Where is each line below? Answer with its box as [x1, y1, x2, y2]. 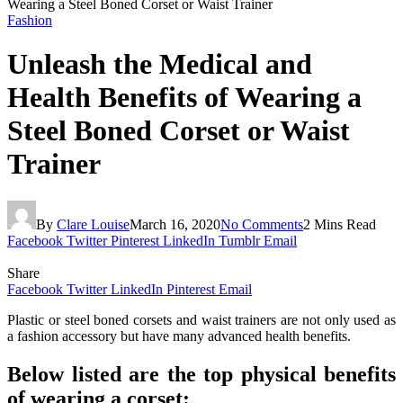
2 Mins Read [303, 216, 376, 232]
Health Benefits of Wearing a [7, 81, 362, 114]
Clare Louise [57, 216, 130, 232]
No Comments [220, 216, 303, 232]
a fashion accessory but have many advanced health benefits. [7, 327, 351, 344]
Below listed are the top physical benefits [7, 362, 396, 386]
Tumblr [219, 232, 260, 248]
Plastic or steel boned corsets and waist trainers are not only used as [7, 311, 396, 327]
